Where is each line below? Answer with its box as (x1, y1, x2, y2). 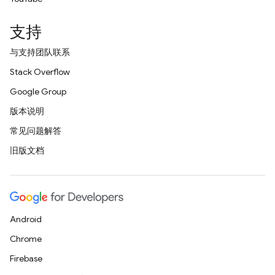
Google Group (10, 86, 66, 97)
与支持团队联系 (10, 47, 70, 58)
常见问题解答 (10, 125, 61, 136)
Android (10, 214, 42, 225)
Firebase (10, 253, 42, 264)
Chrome (10, 233, 42, 244)
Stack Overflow (10, 66, 70, 77)
